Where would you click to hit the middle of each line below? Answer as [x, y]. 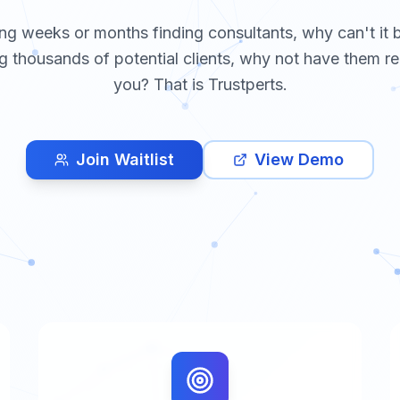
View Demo [299, 159]
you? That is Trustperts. [200, 84]
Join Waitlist [125, 159]
